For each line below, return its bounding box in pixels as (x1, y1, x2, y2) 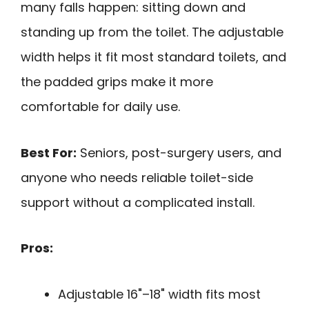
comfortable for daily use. (21, 98, 180, 116)
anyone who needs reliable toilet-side (21, 168, 253, 186)
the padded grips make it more (21, 73, 213, 91)
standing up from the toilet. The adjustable (21, 23, 283, 41)
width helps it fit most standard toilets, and (21, 48, 286, 66)
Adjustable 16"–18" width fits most (58, 285, 261, 303)
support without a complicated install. (21, 193, 255, 211)
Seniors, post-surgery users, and (77, 143, 281, 161)
